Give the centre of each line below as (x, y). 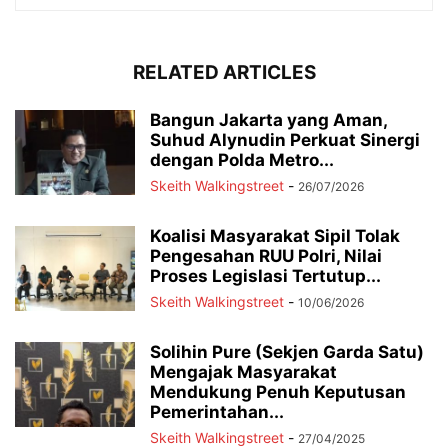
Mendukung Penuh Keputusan (278, 391)
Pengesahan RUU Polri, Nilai (266, 255)
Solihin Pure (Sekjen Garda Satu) (287, 351)
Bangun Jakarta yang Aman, (268, 119)
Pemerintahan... (217, 411)
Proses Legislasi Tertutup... (265, 275)
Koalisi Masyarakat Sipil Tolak (275, 235)
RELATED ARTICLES (224, 72)
